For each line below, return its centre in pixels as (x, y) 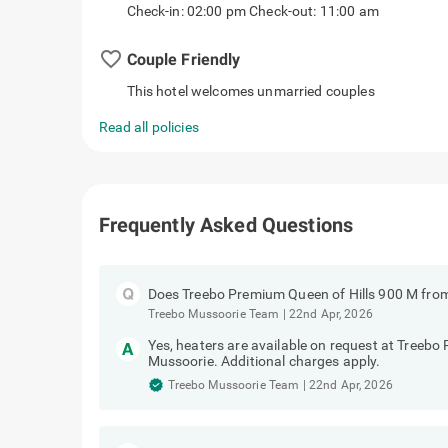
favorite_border (178, 58)
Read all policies (148, 127)
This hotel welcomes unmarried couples (250, 91)
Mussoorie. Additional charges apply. (264, 361)
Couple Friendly (318, 59)
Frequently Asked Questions (226, 225)
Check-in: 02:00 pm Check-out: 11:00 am (252, 11)
